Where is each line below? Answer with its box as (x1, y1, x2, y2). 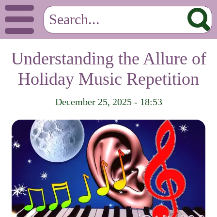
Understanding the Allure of (11, 49, 206, 68)
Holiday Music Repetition (18, 69, 199, 89)
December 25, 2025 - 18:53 (55, 96, 162, 107)
